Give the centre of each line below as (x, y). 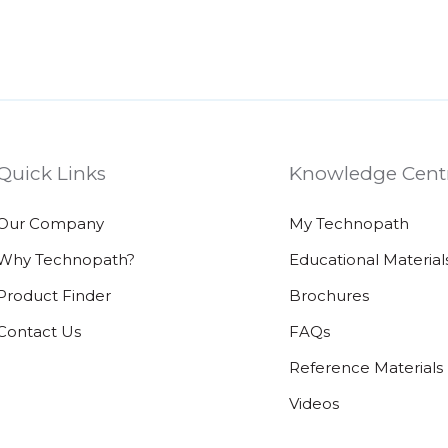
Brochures (328, 295)
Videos (313, 403)
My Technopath (348, 223)
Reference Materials (365, 367)
